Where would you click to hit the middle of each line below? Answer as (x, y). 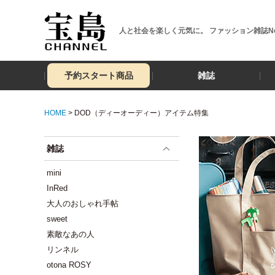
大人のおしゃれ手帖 (83, 203)
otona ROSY (69, 265)
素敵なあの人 (71, 234)
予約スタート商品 (99, 76)
